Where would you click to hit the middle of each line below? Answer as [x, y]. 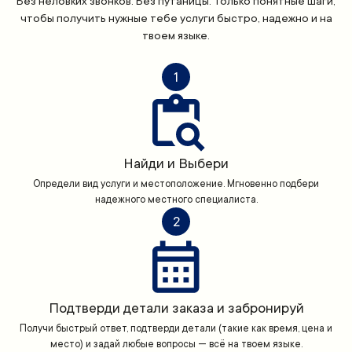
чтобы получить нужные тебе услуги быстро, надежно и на [176, 18]
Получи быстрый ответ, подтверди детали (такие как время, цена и [176, 329]
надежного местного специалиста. [176, 200]
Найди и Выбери [176, 164]
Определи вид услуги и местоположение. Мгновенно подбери [176, 184]
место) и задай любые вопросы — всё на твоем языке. [176, 345]
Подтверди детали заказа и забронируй [176, 308]
